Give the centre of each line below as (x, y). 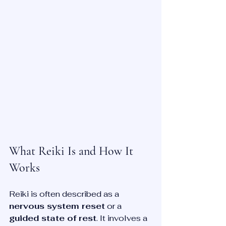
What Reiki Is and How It (73, 151)
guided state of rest (53, 218)
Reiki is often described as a (65, 194)
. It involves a (123, 218)
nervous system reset (57, 206)
